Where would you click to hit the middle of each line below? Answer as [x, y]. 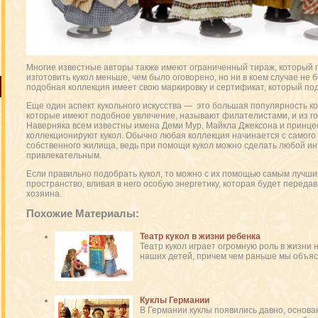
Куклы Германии [174, 300]
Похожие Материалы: [82, 213]
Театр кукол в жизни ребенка [200, 236]
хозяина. [44, 194]
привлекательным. [64, 155]
